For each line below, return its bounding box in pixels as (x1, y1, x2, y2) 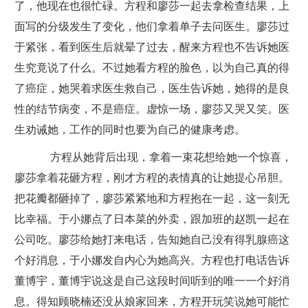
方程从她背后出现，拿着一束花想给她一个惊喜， (36, 151, 292, 163)
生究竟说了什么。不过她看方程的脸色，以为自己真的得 (14, 62, 289, 74)
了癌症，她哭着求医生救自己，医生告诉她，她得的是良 (14, 82, 289, 94)
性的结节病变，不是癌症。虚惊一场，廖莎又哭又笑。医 (14, 103, 289, 115)
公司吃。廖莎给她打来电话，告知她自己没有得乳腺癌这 (14, 234, 289, 245)
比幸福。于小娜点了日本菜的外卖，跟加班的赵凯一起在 (14, 213, 289, 225)
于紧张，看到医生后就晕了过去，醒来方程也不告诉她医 (14, 41, 289, 53)
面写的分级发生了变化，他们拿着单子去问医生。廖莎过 (14, 21, 289, 32)
